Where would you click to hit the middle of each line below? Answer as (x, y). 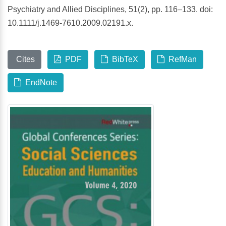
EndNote (39, 83)
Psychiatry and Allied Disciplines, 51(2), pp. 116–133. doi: (110, 10)
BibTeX (123, 60)
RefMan (181, 60)
